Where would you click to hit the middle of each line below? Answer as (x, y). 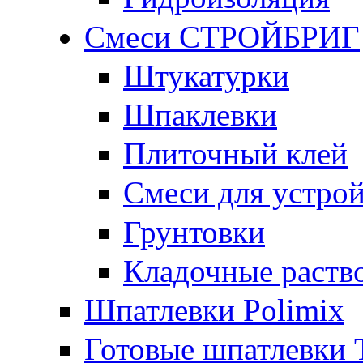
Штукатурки (206, 75)
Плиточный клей (235, 154)
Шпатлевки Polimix (214, 310)
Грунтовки (194, 232)
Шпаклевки (200, 114)
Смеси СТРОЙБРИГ (222, 36)
